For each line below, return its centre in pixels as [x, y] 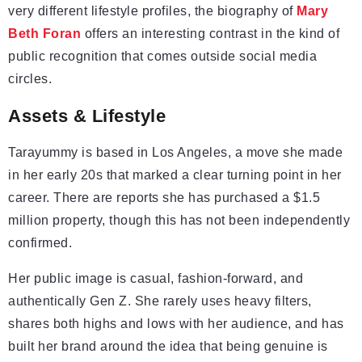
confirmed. [40, 243]
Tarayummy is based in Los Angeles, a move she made [175, 153]
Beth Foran [44, 34]
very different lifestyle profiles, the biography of [152, 11]
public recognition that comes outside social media [162, 57]
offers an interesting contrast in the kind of [210, 34]
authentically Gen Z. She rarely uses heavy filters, [160, 301]
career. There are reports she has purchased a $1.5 [164, 198]
